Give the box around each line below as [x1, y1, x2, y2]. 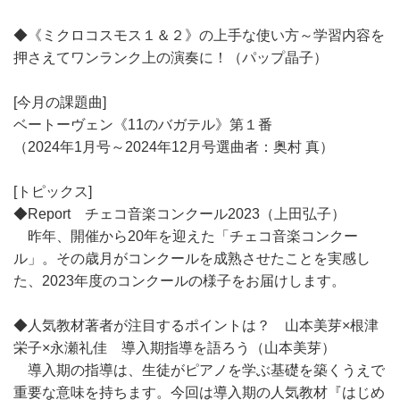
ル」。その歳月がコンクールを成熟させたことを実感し [13, 251, 371, 266]
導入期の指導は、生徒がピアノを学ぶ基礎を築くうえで [13, 362, 385, 378]
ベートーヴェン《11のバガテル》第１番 [13, 117, 272, 132]
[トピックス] [13, 184, 92, 199]
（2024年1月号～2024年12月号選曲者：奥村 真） [13, 139, 334, 154]
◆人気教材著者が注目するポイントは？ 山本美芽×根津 [13, 318, 379, 333]
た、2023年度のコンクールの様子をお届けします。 [13, 273, 346, 288]
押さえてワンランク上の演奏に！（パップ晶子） [13, 50, 328, 65]
